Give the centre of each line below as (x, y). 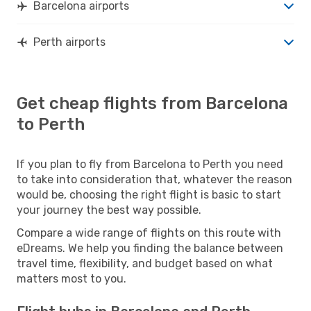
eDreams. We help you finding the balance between (150, 248)
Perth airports (69, 42)
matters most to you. (72, 278)
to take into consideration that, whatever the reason (154, 179)
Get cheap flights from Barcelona (152, 103)
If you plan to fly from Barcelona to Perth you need (150, 164)
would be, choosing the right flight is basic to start (149, 194)
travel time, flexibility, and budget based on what (145, 263)
